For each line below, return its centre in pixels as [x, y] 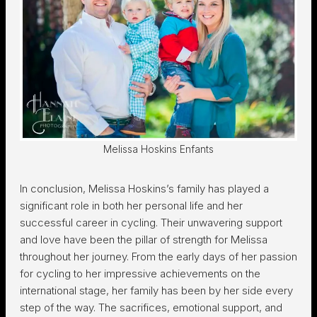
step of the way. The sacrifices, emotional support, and [151, 307]
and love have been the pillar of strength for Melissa [144, 240]
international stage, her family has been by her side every [156, 290]
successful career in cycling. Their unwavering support [151, 223]
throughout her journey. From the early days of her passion [158, 257]
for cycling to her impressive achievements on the [140, 273]
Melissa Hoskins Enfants [158, 149]
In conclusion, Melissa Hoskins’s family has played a [144, 189]
